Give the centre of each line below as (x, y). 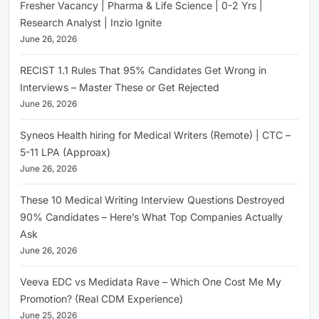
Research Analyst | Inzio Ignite (91, 22)
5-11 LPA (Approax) (65, 152)
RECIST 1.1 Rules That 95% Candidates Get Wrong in (143, 70)
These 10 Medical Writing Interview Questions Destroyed (152, 199)
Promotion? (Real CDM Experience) (101, 298)
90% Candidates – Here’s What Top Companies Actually (151, 216)
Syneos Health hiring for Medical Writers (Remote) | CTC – (155, 135)
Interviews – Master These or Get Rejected (120, 87)
